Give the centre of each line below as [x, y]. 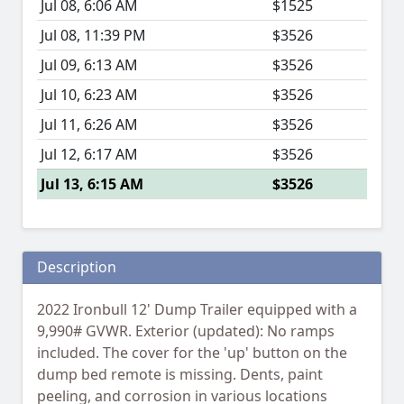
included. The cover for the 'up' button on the [192, 353]
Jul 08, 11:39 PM [93, 36]
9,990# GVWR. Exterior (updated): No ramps [186, 331]
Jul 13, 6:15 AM [92, 184]
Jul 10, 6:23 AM [89, 95]
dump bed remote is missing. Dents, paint [180, 375]
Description [77, 267]
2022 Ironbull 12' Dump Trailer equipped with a [197, 310]
